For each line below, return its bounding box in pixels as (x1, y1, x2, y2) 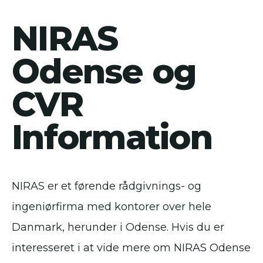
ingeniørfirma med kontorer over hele (12, 200, 211, 214)
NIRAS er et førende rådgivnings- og (12, 180, 201, 193)
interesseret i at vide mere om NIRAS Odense (12, 241, 251, 255)
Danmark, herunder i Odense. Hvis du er (12, 221, 224, 234)
